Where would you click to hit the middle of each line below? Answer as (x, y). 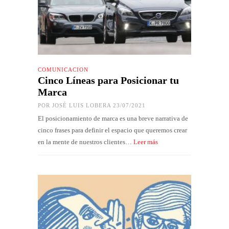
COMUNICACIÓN (63, 70)
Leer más (146, 142)
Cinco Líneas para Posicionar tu (108, 81)
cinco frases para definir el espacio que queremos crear (112, 130)
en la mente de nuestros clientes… (86, 142)
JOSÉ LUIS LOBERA (82, 106)
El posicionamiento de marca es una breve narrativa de (113, 119)
